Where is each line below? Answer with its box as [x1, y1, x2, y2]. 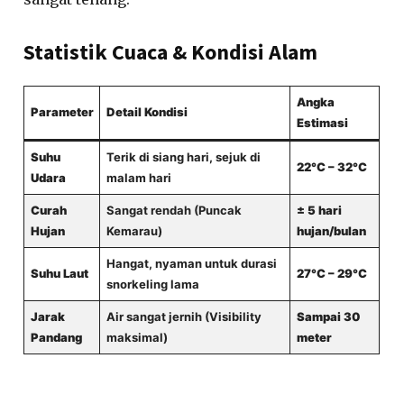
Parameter [30, 105, 94, 119]
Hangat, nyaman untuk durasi [106, 256, 277, 271]
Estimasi [296, 115, 348, 130]
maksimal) [106, 330, 168, 344]
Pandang [30, 330, 82, 344]
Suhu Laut [30, 266, 88, 280]
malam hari [106, 170, 171, 185]
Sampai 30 [296, 309, 360, 324]
